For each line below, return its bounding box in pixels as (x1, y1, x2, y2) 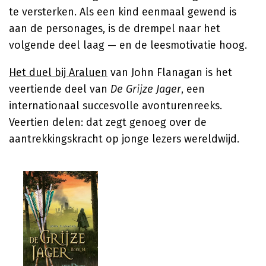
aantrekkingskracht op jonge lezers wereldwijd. (9, 132, 239, 145)
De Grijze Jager (110, 83, 181, 96)
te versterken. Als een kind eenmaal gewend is (9, 5, 236, 18)
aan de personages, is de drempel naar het (9, 22, 220, 35)
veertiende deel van (9, 83, 110, 96)
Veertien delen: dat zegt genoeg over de (9, 116, 207, 129)
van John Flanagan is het (107, 66, 232, 79)
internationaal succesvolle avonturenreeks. (9, 99, 222, 112)
